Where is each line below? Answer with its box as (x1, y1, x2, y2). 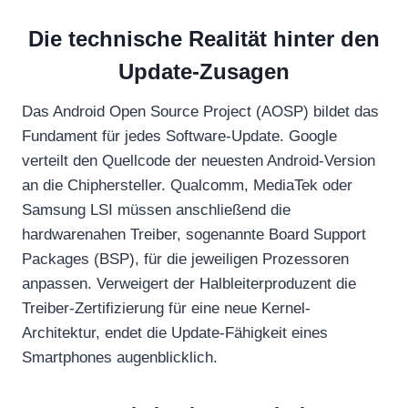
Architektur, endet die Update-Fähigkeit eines (22, 323, 328, 342)
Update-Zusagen (118, 58, 290, 84)
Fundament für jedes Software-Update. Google (22, 127, 337, 145)
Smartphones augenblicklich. (22, 348, 218, 366)
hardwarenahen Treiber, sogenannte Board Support (22, 225, 366, 243)
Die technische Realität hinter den (28, 25, 380, 51)
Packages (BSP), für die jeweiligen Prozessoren (22, 250, 349, 268)
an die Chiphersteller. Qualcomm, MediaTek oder (22, 176, 352, 194)
